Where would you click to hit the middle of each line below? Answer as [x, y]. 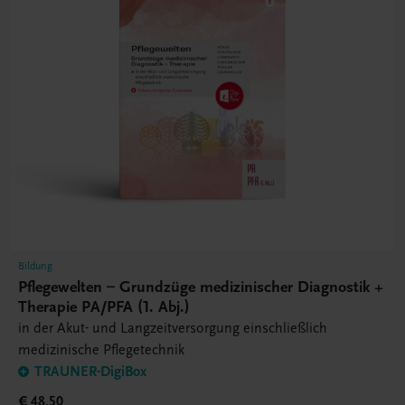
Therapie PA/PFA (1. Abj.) [104, 307]
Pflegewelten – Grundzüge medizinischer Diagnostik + [201, 287]
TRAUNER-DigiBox [90, 372]
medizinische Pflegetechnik [101, 350]
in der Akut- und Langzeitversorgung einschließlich [173, 329]
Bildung [35, 266]
